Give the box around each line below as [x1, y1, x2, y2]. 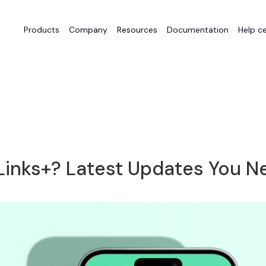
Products [24, 24, 59, 35]
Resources [117, 24, 157, 35]
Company [69, 24, 107, 35]
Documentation [167, 24, 229, 35]
